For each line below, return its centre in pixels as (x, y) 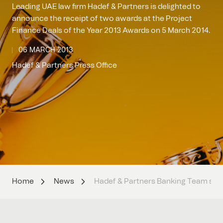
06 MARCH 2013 (46, 50)
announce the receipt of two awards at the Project (102, 19)
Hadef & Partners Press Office (64, 65)
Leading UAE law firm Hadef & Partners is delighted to (106, 7)
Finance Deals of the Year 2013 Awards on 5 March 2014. (111, 31)
